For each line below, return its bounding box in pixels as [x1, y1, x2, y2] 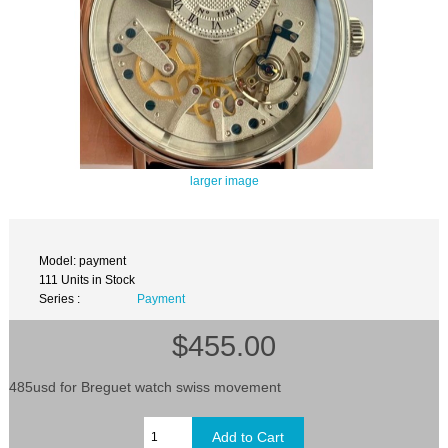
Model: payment [39, 254, 127, 268]
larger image [189, 174, 259, 188]
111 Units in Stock [39, 273, 136, 287]
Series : [39, 292, 81, 306]
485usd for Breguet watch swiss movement [9, 378, 282, 395]
